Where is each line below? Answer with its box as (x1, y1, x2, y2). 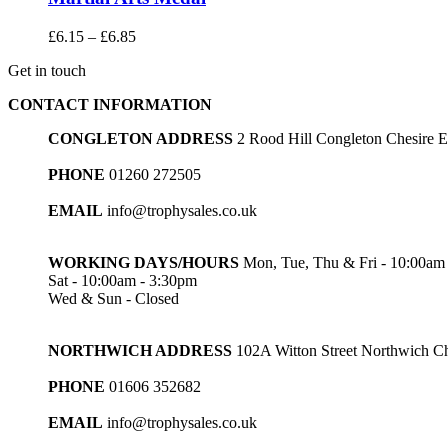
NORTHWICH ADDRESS (48, 341, 232, 359)
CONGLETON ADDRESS (48, 129, 233, 147)
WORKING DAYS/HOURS (48, 253, 239, 271)
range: (135, 44, 174, 62)
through (135, 80, 184, 98)
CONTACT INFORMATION (8, 95, 212, 113)
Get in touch (8, 61, 86, 79)
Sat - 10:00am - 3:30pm (48, 271, 197, 289)
